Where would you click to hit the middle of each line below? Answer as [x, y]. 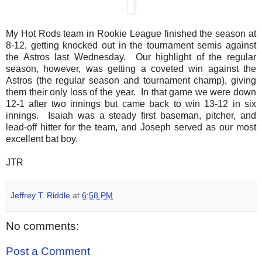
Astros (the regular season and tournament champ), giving [131, 80]
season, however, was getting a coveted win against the [131, 68]
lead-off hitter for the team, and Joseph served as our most [131, 127]
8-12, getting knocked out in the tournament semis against [131, 45]
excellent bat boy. [42, 139]
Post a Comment [48, 251]
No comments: [42, 226]
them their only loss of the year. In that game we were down [131, 92]
